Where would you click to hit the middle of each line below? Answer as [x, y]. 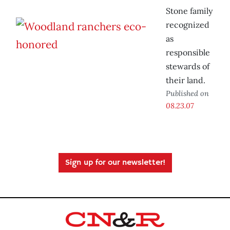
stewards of [188, 66]
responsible [188, 53]
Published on [187, 93]
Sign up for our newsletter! [115, 163]
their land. [186, 80]
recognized [188, 25]
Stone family [189, 11]
